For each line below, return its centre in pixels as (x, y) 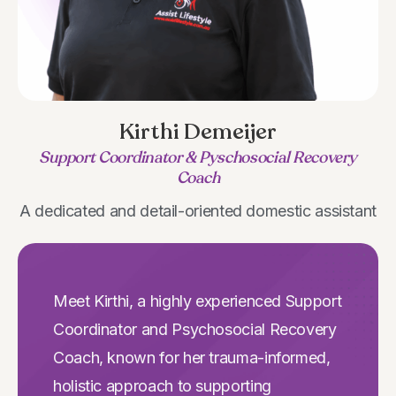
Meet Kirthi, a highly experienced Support (198, 301)
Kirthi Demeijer (198, 131)
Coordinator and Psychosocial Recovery (195, 329)
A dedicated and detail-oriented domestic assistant (198, 210)
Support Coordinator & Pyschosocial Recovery (198, 157)
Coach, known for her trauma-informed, (192, 357)
